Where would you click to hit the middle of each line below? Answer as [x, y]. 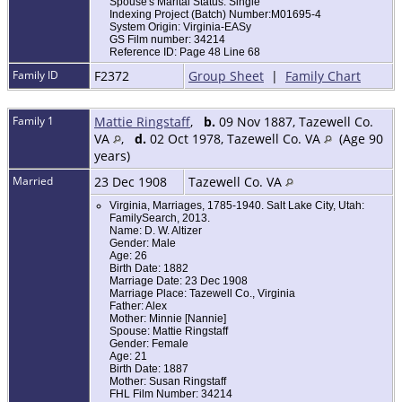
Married [33, 181]
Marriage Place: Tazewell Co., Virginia [202, 294]
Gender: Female [149, 344]
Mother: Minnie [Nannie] [168, 319]
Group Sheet [226, 76]
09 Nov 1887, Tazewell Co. [294, 122]
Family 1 [33, 121]
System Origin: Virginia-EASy [180, 27]
